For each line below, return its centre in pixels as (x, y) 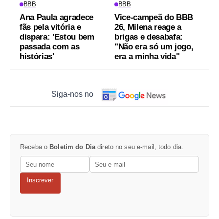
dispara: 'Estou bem (57, 37)
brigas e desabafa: (149, 37)
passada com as (50, 46)
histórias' (37, 56)
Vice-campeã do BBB (154, 17)
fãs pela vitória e (50, 27)
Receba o (35, 147)
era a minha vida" (147, 56)
